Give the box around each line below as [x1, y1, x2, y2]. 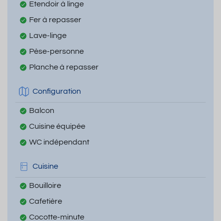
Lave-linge [29, 31, 67, 39]
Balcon [29, 106, 54, 114]
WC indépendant [29, 138, 89, 146]
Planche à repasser [29, 63, 99, 71]
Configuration [33, 87, 81, 96]
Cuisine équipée [29, 122, 85, 130]
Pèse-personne [29, 47, 84, 55]
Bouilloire [29, 181, 61, 189]
